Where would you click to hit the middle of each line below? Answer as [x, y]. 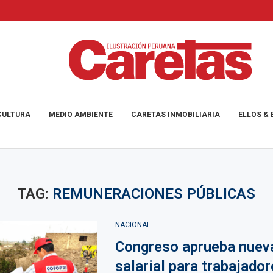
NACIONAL [133, 225]
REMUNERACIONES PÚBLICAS [154, 194]
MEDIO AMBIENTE [81, 115]
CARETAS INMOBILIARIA [175, 115]
